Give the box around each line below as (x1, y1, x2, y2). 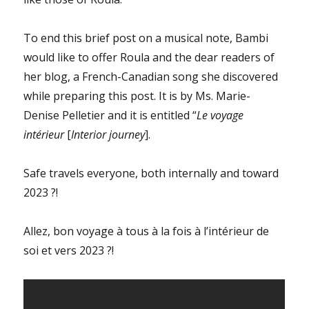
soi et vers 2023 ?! (23, 243, 114, 259)
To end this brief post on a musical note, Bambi (23, 30, 269, 46)
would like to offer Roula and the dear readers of (23, 50, 275, 66)
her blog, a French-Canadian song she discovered (23, 69, 279, 85)
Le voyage (197, 108, 244, 123)
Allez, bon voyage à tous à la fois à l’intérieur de (23, 223, 270, 239)
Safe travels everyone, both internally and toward (23, 166, 279, 181)
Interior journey (71, 127, 146, 143)
